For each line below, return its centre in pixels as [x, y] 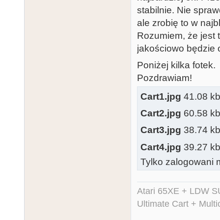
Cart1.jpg [161, 96]
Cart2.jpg [161, 113]
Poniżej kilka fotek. [176, 65]
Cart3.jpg [161, 130]
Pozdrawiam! [165, 78]
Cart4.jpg [161, 147]
